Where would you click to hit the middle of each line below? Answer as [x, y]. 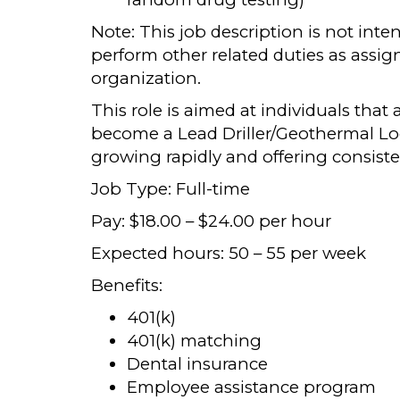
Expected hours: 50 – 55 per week [229, 253]
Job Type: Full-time [171, 189]
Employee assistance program [251, 387]
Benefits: [127, 285]
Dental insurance [197, 364]
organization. [146, 78]
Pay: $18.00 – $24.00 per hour [211, 221]
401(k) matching [194, 341]
